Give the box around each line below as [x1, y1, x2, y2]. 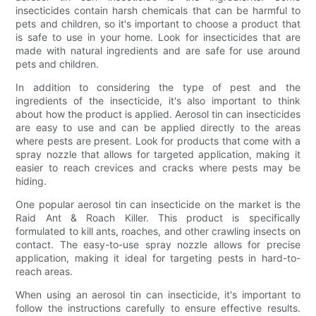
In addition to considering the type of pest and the [16, 80, 300, 93]
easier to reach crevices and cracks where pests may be [16, 161, 300, 174]
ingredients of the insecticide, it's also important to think [16, 94, 300, 107]
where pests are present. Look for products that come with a [16, 134, 300, 147]
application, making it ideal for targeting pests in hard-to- [16, 251, 300, 264]
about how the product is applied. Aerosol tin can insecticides [16, 107, 300, 120]
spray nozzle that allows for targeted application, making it [16, 147, 300, 160]
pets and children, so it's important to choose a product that [16, 17, 300, 30]
